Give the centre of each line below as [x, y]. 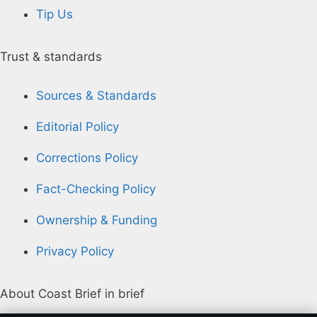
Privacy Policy [75, 251]
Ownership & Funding [97, 220]
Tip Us [54, 14]
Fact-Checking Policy [96, 189]
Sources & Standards [96, 95]
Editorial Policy [77, 126]
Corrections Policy [87, 157]
